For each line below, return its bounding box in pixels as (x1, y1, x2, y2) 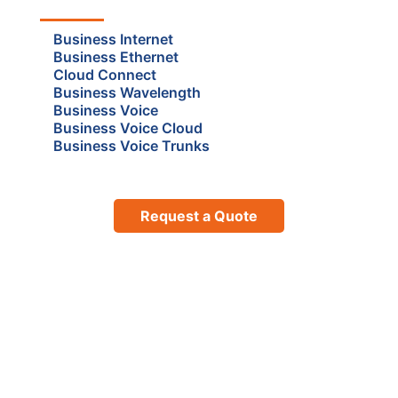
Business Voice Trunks (53, 136, 210, 155)
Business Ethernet (53, 47, 179, 66)
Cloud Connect (53, 65, 156, 84)
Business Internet (53, 29, 173, 48)
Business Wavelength (53, 83, 201, 101)
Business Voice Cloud (53, 118, 203, 137)
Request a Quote (140, 206, 258, 225)
